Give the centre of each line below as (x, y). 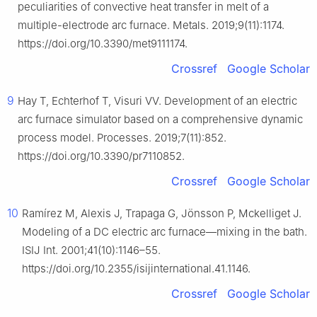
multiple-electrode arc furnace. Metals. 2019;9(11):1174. (151, 25)
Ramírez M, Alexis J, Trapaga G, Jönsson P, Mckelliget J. (162, 214)
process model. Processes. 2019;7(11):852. (122, 138)
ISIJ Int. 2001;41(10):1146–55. (91, 250)
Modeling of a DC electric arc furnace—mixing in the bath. (165, 232)
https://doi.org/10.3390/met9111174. (103, 44)
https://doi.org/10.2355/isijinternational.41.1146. (136, 269)
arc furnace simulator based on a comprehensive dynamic (160, 120)
